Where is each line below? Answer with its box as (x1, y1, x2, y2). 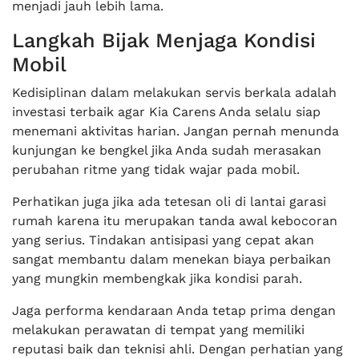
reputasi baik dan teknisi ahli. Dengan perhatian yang (12, 341, 343, 357)
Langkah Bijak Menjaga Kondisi (12, 29, 316, 52)
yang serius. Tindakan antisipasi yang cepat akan (12, 232, 314, 248)
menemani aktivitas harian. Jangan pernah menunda (12, 123, 339, 139)
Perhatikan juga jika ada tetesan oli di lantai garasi (12, 194, 326, 209)
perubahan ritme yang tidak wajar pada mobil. (12, 162, 300, 177)
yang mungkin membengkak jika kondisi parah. (12, 271, 302, 286)
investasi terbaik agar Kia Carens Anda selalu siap (12, 104, 321, 119)
